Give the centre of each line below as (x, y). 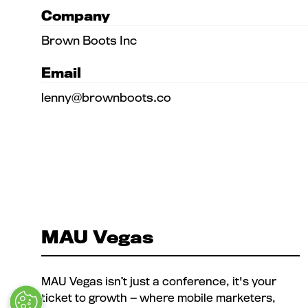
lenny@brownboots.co (106, 97)
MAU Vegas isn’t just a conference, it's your (159, 281)
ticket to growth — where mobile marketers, (158, 297)
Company (76, 15)
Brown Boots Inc (89, 40)
